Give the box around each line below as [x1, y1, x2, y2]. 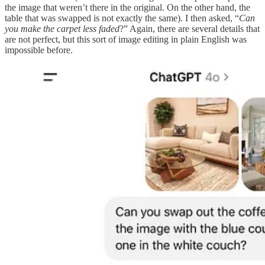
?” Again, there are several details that [119, 24, 260, 34]
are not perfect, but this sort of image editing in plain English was [5, 34, 247, 45]
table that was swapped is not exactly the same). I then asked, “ [5, 13, 239, 24]
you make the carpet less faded [5, 24, 119, 34]
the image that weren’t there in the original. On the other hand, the [5, 2, 250, 13]
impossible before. [5, 45, 73, 56]
